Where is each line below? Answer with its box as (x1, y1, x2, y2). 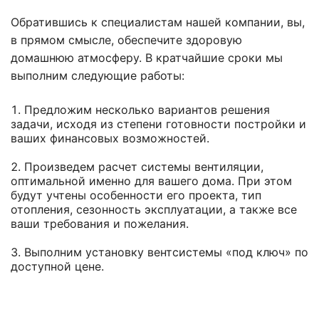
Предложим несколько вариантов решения (24, 103, 270, 117)
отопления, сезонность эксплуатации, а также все (11, 202, 297, 217)
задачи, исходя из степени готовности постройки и (11, 117, 306, 132)
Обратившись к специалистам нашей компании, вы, (11, 15, 305, 30)
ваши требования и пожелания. (11, 216, 189, 231)
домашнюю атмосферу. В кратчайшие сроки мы (11, 51, 283, 66)
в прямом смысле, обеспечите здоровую (11, 33, 242, 48)
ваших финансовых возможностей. (11, 131, 209, 146)
